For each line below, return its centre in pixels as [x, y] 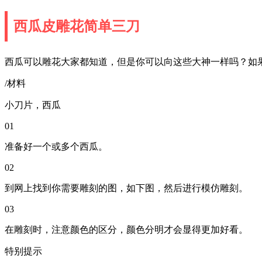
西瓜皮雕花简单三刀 [77, 26]
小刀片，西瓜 [33, 105]
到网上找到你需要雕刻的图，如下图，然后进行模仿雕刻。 [126, 188]
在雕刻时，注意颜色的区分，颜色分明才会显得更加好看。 [126, 229]
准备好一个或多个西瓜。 [56, 146]
